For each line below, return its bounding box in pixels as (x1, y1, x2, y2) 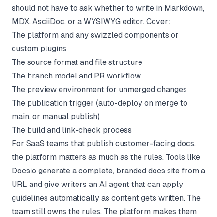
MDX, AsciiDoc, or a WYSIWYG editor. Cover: (12, 16, 170, 26)
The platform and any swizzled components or (12, 30, 179, 40)
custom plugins (12, 44, 66, 53)
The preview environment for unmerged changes (12, 84, 187, 94)
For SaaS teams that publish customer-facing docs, (12, 139, 196, 148)
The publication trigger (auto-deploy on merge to (12, 98, 187, 108)
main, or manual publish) (12, 111, 100, 121)
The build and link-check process (12, 125, 132, 135)
